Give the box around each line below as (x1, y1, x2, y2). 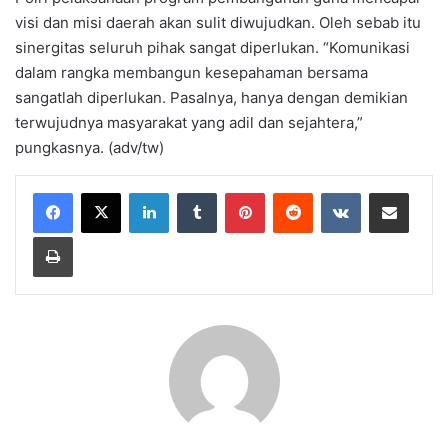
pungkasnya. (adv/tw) (15, 137, 164, 157)
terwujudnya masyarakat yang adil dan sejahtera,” (15, 112, 363, 132)
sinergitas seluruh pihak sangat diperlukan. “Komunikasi (15, 37, 410, 57)
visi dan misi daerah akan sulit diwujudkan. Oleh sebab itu (15, 12, 421, 32)
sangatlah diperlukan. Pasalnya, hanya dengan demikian (15, 87, 408, 107)
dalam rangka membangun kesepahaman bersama (15, 62, 368, 82)
